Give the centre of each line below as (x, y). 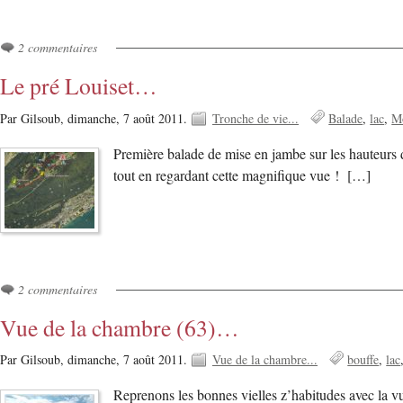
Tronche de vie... (255, 118)
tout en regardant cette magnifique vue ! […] (242, 175)
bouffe (363, 360)
